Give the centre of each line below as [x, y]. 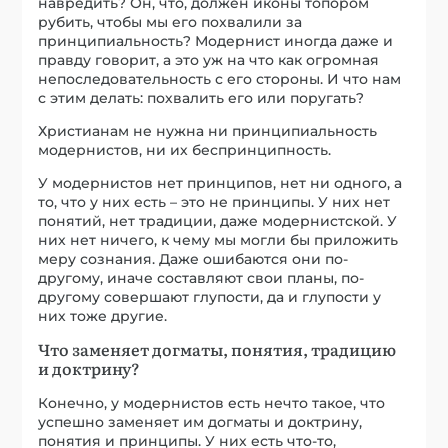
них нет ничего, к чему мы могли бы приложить [218, 239]
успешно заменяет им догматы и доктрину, [200, 421]
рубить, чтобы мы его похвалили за [170, 21]
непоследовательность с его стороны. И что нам [220, 78]
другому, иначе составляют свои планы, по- [201, 277]
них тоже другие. [103, 315]
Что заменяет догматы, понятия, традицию [217, 348]
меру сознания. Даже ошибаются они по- [193, 258]
